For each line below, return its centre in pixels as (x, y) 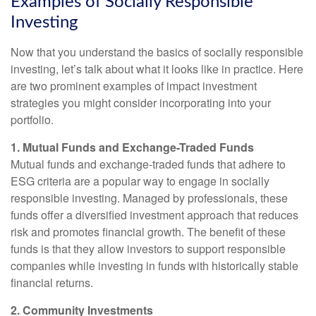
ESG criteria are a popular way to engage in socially (140, 181)
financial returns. (52, 282)
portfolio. (32, 120)
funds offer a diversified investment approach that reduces (154, 215)
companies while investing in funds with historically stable (154, 266)
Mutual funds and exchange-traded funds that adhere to (148, 164)
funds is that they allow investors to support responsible (148, 249)
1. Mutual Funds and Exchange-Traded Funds (132, 147)
